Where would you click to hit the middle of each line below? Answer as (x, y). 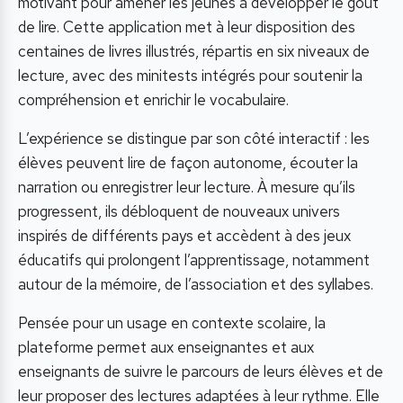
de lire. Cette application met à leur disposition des (187, 27)
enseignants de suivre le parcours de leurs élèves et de (201, 371)
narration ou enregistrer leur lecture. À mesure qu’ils (187, 187)
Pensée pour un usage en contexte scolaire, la (172, 322)
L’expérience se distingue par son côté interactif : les (194, 138)
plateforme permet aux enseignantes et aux (166, 347)
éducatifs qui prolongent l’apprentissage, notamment (194, 260)
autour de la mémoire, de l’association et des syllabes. (196, 284)
